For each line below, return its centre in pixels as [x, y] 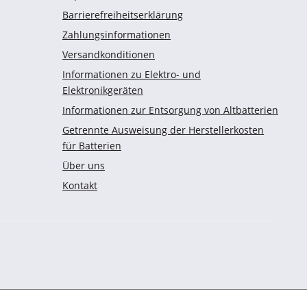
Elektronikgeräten [103, 90]
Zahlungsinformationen [116, 35]
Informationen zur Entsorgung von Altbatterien [170, 110]
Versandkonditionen [109, 54]
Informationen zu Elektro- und [132, 74]
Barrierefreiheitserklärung [123, 15]
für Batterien [92, 146]
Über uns [84, 165]
